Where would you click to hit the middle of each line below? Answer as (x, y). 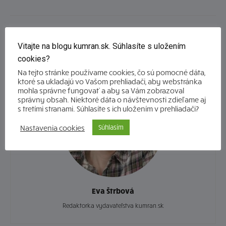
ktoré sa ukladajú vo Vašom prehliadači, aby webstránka (110, 81)
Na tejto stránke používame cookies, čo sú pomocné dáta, (111, 72)
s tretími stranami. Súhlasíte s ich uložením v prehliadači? (108, 108)
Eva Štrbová (113, 191)
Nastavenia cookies (52, 127)
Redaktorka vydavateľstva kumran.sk (113, 206)
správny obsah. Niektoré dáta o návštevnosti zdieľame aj (112, 99)
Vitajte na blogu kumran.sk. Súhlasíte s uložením (102, 46)
